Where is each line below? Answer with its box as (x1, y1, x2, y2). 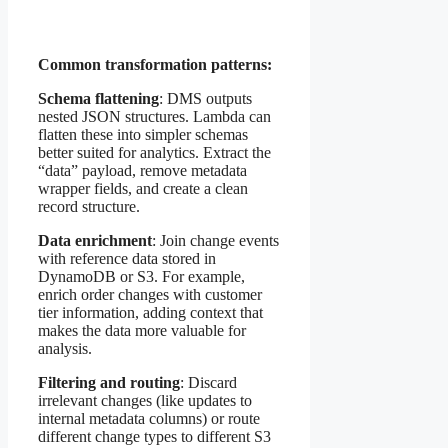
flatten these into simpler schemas (38, 126, 248, 144)
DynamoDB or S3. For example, (38, 268, 245, 286)
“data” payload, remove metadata (38, 162, 247, 180)
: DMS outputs (159, 90, 252, 108)
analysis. (38, 340, 92, 358)
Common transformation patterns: (38, 56, 272, 74)
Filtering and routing (38, 374, 180, 392)
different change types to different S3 (38, 428, 271, 446)
